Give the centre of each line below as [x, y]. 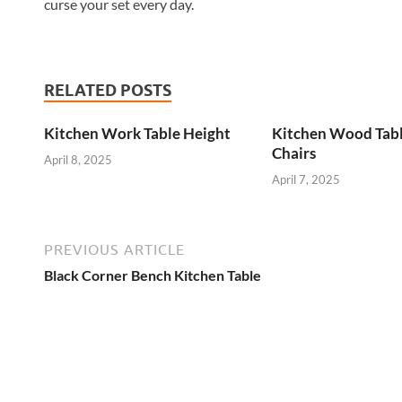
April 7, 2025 [306, 179]
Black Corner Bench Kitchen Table [153, 275]
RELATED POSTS [108, 91]
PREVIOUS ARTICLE [114, 249]
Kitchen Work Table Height [137, 134]
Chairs [293, 153]
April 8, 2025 [78, 159]
